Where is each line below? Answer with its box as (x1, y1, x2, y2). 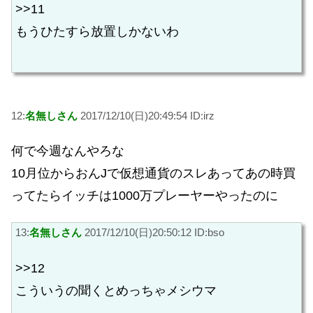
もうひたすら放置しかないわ (15, 24, 179, 39)
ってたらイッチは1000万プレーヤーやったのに (11, 189, 278, 203)
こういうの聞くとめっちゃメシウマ (15, 283, 217, 298)
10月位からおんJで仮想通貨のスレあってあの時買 (11, 166, 296, 181)
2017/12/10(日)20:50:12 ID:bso (82, 226, 224, 238)
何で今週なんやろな (11, 144, 124, 159)
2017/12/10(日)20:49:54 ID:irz (78, 109, 214, 122)
